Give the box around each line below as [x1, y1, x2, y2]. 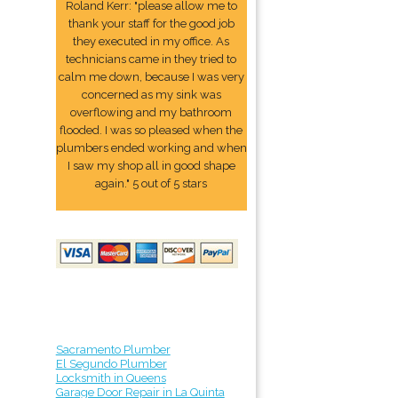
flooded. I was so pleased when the [60, 123, 243, 137]
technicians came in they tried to [66, 52, 237, 66]
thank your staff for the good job [68, 17, 235, 30]
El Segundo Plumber [55, 357, 167, 370]
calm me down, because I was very [58, 70, 244, 84]
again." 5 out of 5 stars [95, 177, 208, 190]
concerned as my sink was [81, 88, 221, 101]
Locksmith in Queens [55, 371, 166, 385]
